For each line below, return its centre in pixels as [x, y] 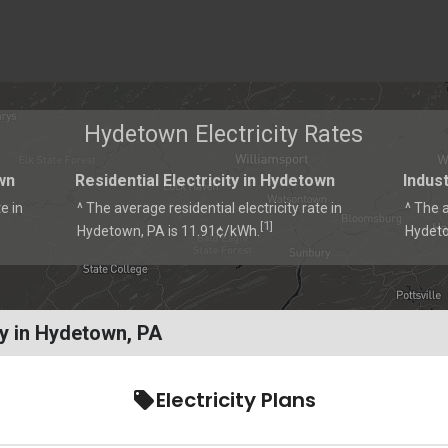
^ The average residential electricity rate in [209, 207]
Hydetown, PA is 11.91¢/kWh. [168, 230]
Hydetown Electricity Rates [224, 135]
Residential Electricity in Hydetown [204, 180]
